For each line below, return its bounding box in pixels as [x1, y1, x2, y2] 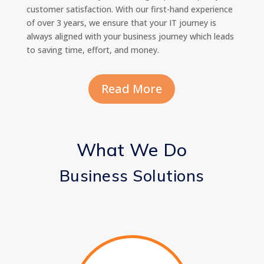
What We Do [76, 138, 187, 161]
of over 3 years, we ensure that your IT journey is [26, 17, 216, 29]
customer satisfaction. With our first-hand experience [26, 4, 233, 15]
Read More [101, 81, 163, 97]
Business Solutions [59, 166, 204, 186]
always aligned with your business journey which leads [26, 31, 234, 42]
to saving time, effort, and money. [26, 44, 159, 56]
